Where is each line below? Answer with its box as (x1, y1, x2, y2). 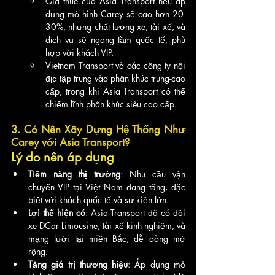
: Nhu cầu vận (120, 168, 185, 180)
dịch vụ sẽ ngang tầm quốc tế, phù (45, 33, 185, 45)
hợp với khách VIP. (45, 46, 114, 58)
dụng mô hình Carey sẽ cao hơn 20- (45, 7, 185, 20)
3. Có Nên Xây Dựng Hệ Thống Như (11, 122, 185, 136)
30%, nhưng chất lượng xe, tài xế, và (45, 20, 185, 33)
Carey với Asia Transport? (11, 135, 130, 149)
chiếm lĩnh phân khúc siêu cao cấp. (45, 98, 177, 110)
